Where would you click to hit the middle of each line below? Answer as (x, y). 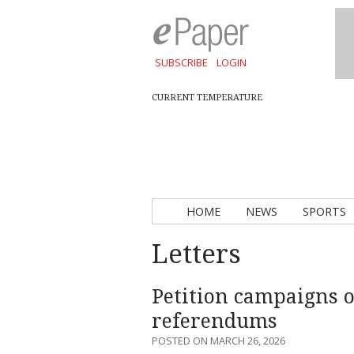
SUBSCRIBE (181, 62)
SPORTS (324, 211)
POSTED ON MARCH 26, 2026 (218, 340)
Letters (196, 254)
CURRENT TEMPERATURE (207, 98)
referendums (215, 321)
